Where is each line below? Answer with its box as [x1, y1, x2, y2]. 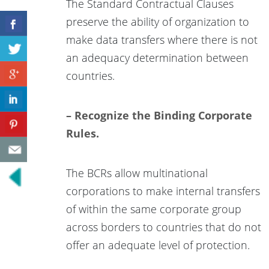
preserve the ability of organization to [66, 14, 249, 29]
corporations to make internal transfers [66, 183, 260, 198]
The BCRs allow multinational [66, 165, 208, 180]
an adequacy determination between [66, 50, 249, 65]
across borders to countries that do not [66, 219, 261, 234]
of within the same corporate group [66, 201, 241, 216]
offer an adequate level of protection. [66, 237, 250, 252]
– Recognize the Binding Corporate [66, 107, 252, 122]
